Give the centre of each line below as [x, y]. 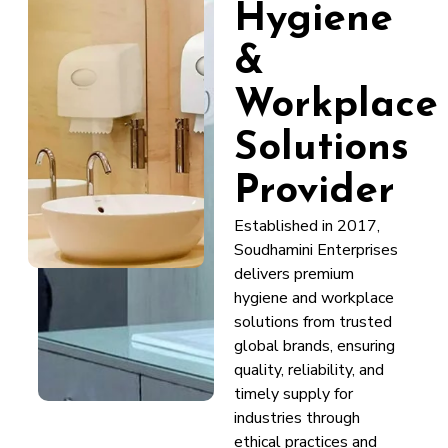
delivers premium [294, 273]
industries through [297, 417]
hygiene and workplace [314, 297]
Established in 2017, [307, 225]
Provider [314, 191]
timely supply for [293, 393]
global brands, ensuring [314, 345]
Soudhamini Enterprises [316, 249]
